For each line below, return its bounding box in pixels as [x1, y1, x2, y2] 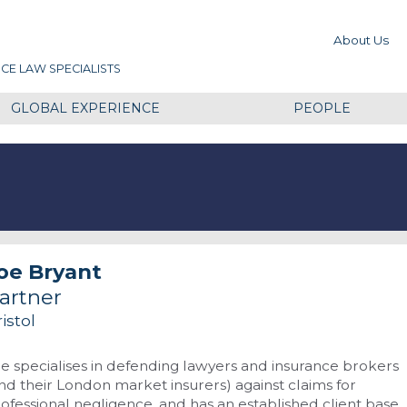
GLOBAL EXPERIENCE [10, 99, 160, 116]
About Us [333, 33, 389, 48]
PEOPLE [293, 99, 351, 116]
